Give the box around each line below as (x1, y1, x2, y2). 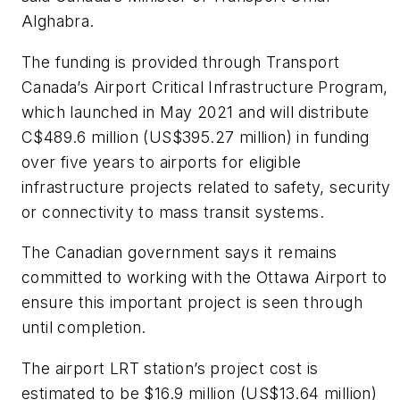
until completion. (21, 318, 146, 337)
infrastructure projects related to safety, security (21, 177, 391, 196)
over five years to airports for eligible (21, 152, 301, 171)
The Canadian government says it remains (21, 243, 337, 262)
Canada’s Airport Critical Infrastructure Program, (21, 77, 388, 96)
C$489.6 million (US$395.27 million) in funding (21, 127, 370, 146)
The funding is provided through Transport (21, 52, 340, 71)
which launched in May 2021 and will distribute (21, 102, 370, 121)
